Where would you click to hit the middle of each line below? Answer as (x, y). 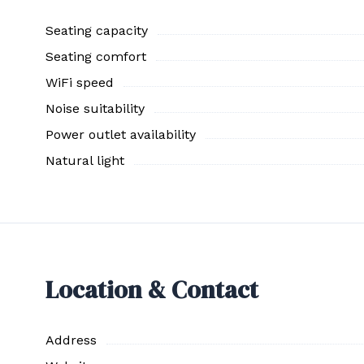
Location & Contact (152, 290)
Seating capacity (97, 30)
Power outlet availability (121, 134)
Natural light (85, 160)
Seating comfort (96, 56)
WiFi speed (80, 82)
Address (71, 340)
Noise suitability (95, 108)
